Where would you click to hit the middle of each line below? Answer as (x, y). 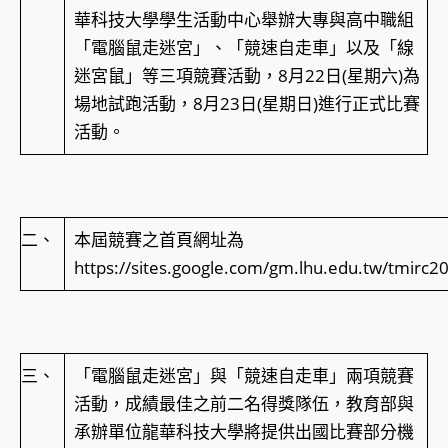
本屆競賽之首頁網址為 (158, 240)
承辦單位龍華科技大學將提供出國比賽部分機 (243, 432)
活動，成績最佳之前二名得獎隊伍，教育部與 (243, 404)
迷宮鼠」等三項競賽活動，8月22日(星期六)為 (246, 76)
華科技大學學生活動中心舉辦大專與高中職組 (243, 20)
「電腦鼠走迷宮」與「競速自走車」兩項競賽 (243, 376)
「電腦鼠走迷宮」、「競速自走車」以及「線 (243, 48)
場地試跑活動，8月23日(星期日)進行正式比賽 (246, 104)
